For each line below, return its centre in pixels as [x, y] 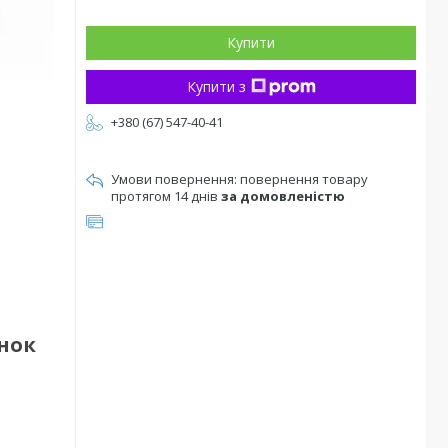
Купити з [216, 86]
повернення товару [304, 179]
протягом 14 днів [166, 196]
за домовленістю [283, 196]
